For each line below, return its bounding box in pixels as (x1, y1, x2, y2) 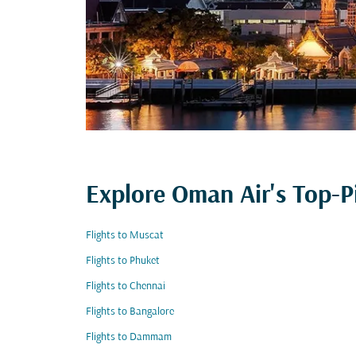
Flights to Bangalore (86, 306, 174, 318)
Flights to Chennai (86, 281, 165, 292)
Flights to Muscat (86, 230, 164, 242)
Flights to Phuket (86, 255, 160, 267)
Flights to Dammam (86, 331, 172, 343)
